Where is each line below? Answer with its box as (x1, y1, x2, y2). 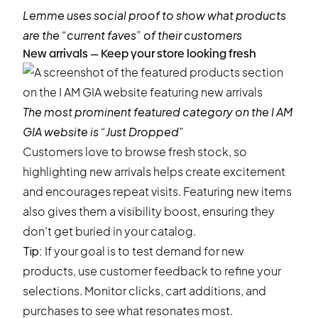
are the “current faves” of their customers (23, 28, 242, 43)
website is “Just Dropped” (42, 124, 184, 139)
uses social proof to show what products (65, 8, 286, 23)
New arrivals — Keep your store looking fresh (23, 47, 256, 60)
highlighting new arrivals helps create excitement (23, 164, 285, 179)
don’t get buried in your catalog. (23, 224, 196, 238)
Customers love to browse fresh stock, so (23, 144, 247, 159)
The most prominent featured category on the (23, 104, 271, 119)
